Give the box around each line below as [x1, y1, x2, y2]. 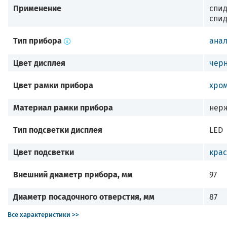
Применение [13, 1, 61, 14]
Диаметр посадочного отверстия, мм [13, 190, 155, 203]
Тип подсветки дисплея [13, 123, 102, 136]
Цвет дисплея [13, 56, 65, 69]
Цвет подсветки [13, 145, 74, 158]
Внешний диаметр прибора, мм [13, 167, 133, 180]
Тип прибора [13, 33, 62, 47]
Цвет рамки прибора [13, 78, 93, 91]
